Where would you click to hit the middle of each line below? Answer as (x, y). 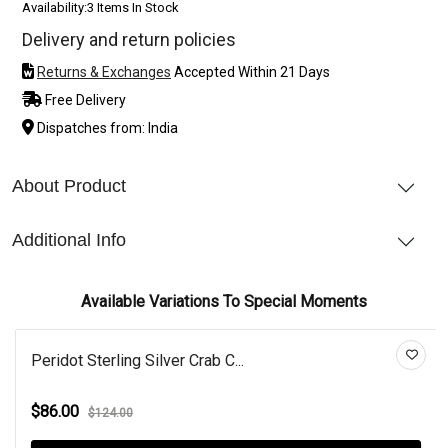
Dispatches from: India (106, 127)
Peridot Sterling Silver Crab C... (137, 360)
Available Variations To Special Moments (224, 301)
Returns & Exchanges (104, 71)
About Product (69, 185)
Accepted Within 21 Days (250, 71)
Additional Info (69, 239)
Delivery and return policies (129, 39)
